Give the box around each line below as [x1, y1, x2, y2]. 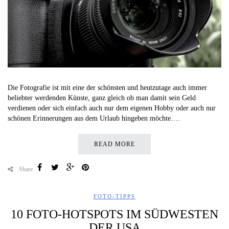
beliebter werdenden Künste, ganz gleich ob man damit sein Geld [8, 94, 196, 102]
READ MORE [94, 140, 135, 148]
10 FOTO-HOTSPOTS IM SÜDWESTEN [11, 207, 218, 221]
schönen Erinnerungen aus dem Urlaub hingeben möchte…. [8, 114, 180, 122]
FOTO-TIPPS [94, 193, 135, 199]
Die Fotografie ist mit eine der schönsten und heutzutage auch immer [8, 83, 207, 91]
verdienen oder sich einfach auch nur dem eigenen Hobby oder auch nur [8, 104, 216, 112]
